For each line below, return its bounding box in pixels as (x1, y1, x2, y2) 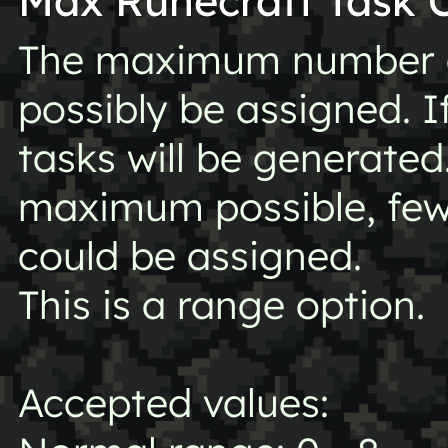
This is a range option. (17, 280, 425, 330)
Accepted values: (17, 378, 329, 428)
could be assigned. (17, 231, 362, 281)
